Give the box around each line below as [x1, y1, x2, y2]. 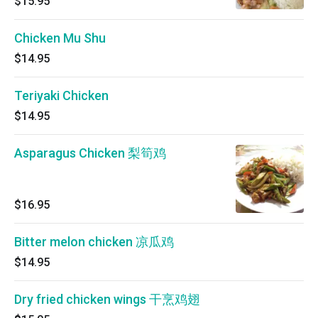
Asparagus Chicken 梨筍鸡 [14, 146, 166, 160]
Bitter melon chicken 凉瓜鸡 [14, 234, 174, 249]
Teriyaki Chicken [14, 88, 109, 103]
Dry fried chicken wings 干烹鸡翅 [14, 292, 200, 307]
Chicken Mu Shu [14, 31, 106, 45]
